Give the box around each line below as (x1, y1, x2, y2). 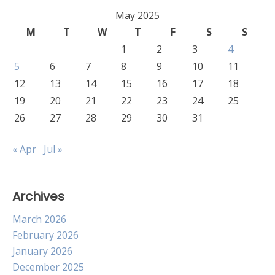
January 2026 (12, 244, 72, 258)
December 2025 (12, 260, 84, 274)
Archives (12, 188, 64, 205)
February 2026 (12, 228, 79, 242)
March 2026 (12, 212, 66, 226)
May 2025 (115, 9, 160, 22)
